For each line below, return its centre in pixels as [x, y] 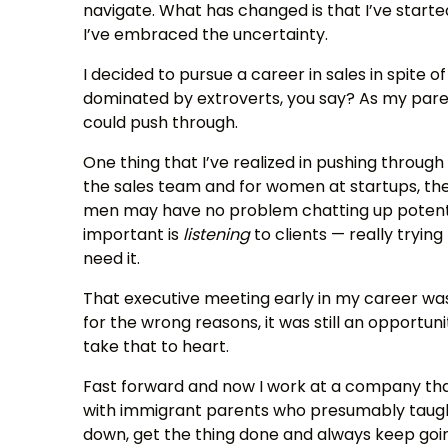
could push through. [161, 122]
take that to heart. [156, 346]
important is [133, 234]
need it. [112, 258]
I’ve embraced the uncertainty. [206, 34]
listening [217, 234]
